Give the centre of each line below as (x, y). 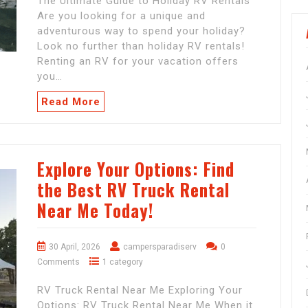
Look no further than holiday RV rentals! (141, 46)
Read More (71, 102)
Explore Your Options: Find (136, 169)
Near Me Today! (95, 210)
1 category (123, 262)
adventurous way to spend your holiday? (141, 31)
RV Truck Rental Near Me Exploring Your (140, 290)
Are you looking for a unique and (121, 16)
